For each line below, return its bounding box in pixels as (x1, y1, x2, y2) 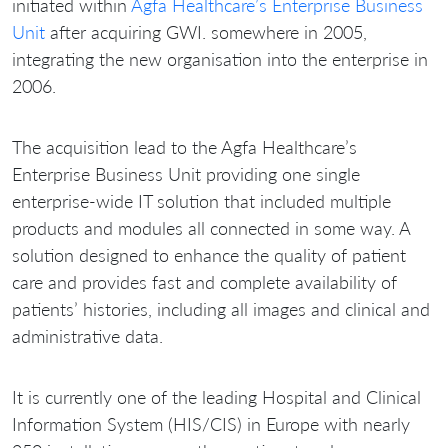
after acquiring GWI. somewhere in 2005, (45, 20, 367, 43)
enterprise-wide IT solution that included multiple (12, 189, 391, 212)
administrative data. (12, 324, 163, 347)
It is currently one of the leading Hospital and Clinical (12, 385, 421, 408)
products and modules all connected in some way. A (12, 216, 410, 239)
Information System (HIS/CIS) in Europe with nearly (12, 412, 410, 435)
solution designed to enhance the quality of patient (12, 243, 406, 266)
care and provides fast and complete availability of (12, 270, 397, 293)
